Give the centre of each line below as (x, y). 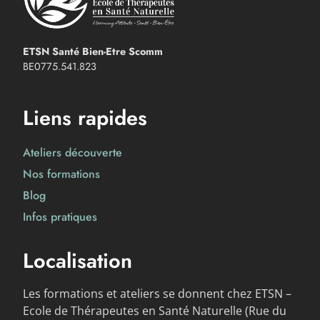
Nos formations (61, 174)
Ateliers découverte (72, 152)
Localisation (77, 260)
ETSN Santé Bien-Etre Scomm (93, 52)
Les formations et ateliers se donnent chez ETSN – (157, 293)
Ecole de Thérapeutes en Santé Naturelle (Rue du (155, 310)
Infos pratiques (60, 216)
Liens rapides (85, 117)
